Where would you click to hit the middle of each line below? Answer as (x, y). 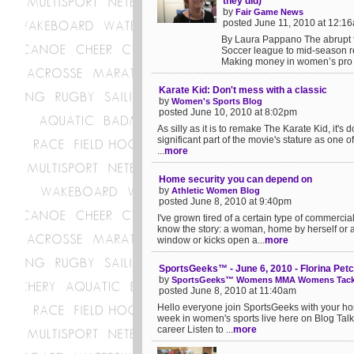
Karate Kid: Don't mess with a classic (243, 90)
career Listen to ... (195, 330)
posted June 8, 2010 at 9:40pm (225, 201)
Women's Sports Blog (217, 101)
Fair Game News (269, 12)
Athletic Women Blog (216, 190)
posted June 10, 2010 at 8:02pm (228, 112)
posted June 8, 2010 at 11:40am (228, 291)
